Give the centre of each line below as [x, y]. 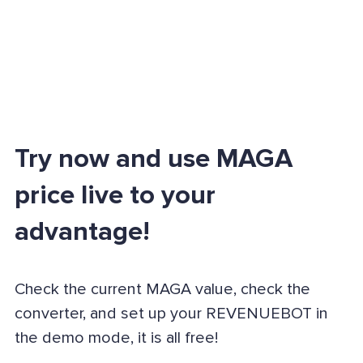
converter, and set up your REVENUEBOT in [171, 314]
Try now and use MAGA [153, 159]
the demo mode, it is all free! [116, 338]
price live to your [115, 196]
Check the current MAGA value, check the [162, 290]
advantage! [82, 232]
